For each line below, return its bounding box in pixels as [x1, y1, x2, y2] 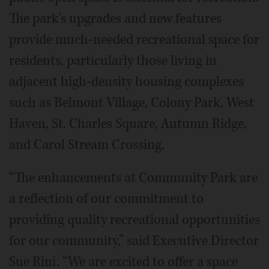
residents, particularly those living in [9, 51, 217, 70]
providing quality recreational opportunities [9, 210, 260, 229]
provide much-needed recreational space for [9, 30, 259, 49]
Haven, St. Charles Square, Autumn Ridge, [9, 114, 247, 133]
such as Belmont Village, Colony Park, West [9, 93, 254, 112]
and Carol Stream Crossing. [9, 135, 165, 154]
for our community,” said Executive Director [9, 231, 259, 250]
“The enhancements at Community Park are [9, 168, 258, 187]
